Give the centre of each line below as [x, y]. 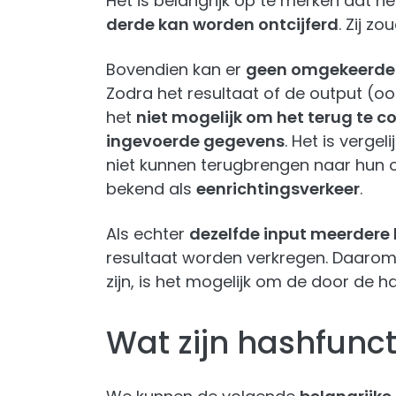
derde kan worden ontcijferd [222, 24]
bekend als [151, 189]
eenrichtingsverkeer [278, 189]
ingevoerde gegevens [195, 141]
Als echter [148, 234]
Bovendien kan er [176, 69]
